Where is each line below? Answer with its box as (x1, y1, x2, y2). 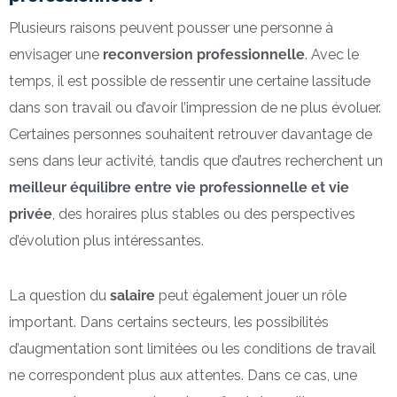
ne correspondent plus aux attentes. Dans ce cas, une (9, 366, 357, 384)
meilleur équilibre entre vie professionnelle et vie (9, 178, 349, 196)
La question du (9, 286, 110, 304)
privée (9, 205, 52, 222)
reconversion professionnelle (103, 45, 305, 63)
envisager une (9, 45, 103, 63)
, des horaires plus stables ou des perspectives (52, 205, 355, 222)
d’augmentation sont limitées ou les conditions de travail (9, 339, 376, 357)
